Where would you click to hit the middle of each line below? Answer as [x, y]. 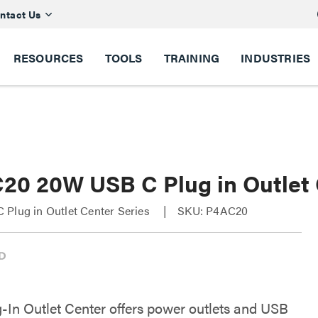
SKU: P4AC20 [213, 210]
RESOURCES [48, 58]
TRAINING [192, 58]
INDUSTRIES [276, 58]
